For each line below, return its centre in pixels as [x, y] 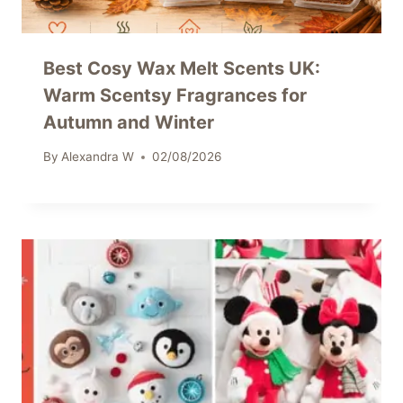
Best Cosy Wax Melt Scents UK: [182, 68]
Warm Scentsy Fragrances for [175, 95]
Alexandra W [98, 157]
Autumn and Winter [129, 122]
